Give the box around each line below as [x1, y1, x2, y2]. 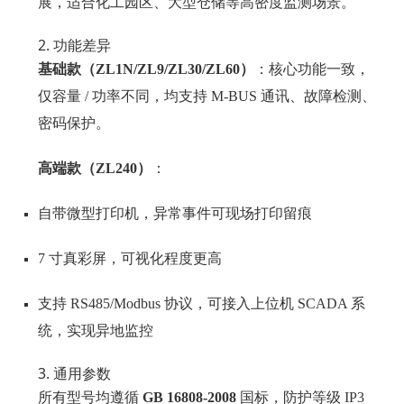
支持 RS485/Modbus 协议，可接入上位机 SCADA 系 [38, 296, 366, 311]
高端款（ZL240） [38, 161, 152, 176]
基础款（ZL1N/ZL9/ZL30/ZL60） [38, 61, 255, 77]
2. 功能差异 [38, 35, 112, 55]
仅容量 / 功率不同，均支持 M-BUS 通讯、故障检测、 [38, 88, 377, 104]
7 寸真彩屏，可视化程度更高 [38, 251, 223, 266]
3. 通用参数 [38, 363, 112, 383]
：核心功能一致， [254, 61, 371, 77]
